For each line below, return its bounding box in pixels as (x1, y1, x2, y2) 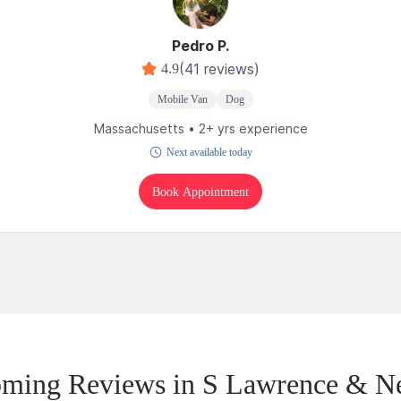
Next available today (166, 146, 252, 159)
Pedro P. (172, 37, 229, 55)
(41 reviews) (178, 60, 260, 79)
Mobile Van (157, 93, 208, 107)
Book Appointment (152, 184, 249, 199)
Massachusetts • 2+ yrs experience (93, 121, 308, 137)
